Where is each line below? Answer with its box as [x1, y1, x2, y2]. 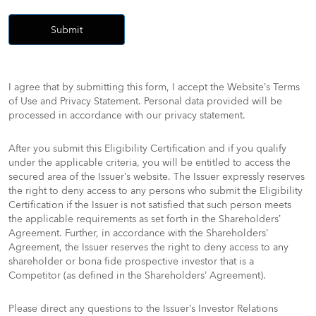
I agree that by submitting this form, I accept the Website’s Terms [8, 80, 300, 94]
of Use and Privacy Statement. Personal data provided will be [8, 95, 282, 108]
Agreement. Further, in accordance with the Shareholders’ [8, 226, 268, 240]
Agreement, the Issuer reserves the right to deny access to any [8, 241, 288, 254]
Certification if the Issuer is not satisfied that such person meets [8, 198, 291, 212]
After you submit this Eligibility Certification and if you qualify [8, 142, 286, 155]
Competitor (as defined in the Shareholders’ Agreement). [8, 269, 266, 282]
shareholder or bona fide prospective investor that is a [8, 255, 254, 268]
